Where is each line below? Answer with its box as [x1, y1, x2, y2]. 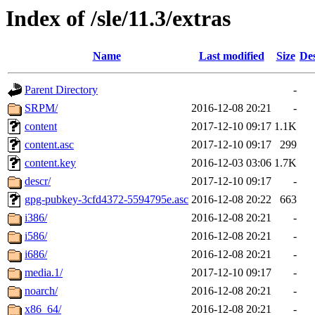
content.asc [25, 139, 74, 151]
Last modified [198, 50, 264, 63]
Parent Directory [25, 84, 98, 96]
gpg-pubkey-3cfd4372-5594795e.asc [25, 193, 188, 206]
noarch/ [25, 285, 58, 297]
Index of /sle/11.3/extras [6, 6, 231, 31]
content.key [25, 157, 76, 169]
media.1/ [25, 266, 63, 279]
